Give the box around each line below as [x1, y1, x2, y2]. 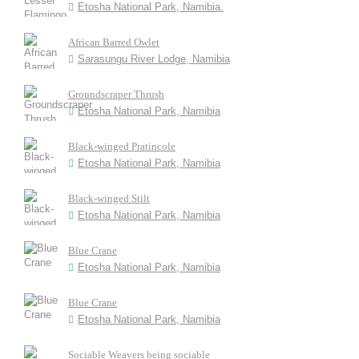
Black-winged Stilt [68, 192, 150, 204]
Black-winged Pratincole [68, 140, 175, 152]
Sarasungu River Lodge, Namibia [78, 53, 230, 65]
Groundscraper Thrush [68, 88, 164, 100]
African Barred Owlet [68, 36, 159, 48]
